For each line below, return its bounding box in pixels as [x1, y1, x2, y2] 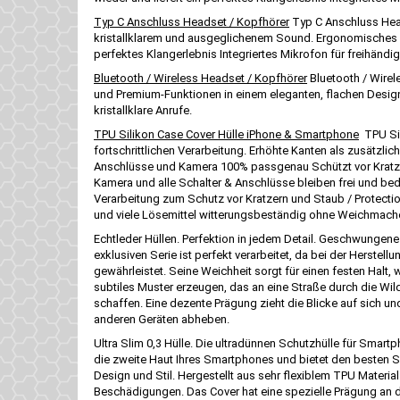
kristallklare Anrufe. [94, 104, 192, 117]
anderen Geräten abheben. [94, 312, 229, 326]
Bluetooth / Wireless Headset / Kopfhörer [94, 71, 307, 85]
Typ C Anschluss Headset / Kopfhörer [94, 15, 289, 29]
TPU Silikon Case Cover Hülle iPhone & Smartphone [94, 128, 359, 141]
